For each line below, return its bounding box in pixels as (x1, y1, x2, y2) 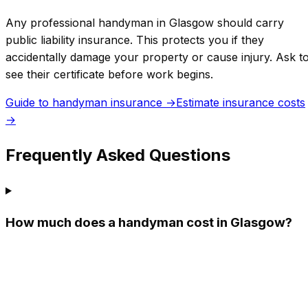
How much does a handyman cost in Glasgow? (5, 214, 292, 230)
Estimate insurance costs (176, 96, 305, 110)
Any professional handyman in (5, 16, 169, 30)
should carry (214, 16, 284, 30)
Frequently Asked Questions (5, 145, 230, 166)
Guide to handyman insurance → (5, 96, 176, 110)
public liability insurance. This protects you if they (5, 33, 264, 47)
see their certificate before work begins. (5, 67, 213, 82)
